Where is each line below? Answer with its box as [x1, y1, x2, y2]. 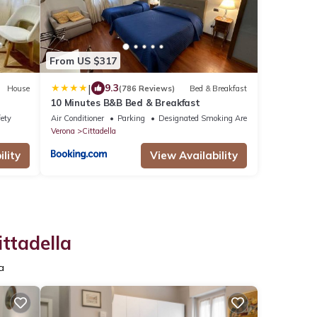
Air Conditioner [50, 113, 104, 124]
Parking [117, 113, 145, 124]
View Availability [150, 149, 238, 163]
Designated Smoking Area [158, 113, 251, 124]
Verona [50, 126, 75, 137]
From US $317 [49, 54, 117, 67]
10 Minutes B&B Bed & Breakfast [50, 97, 200, 109]
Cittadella [81, 126, 116, 137]
